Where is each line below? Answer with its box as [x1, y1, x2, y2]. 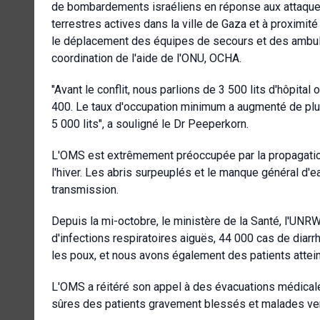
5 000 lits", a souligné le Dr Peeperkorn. [51, 116, 249, 131]
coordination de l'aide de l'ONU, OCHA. [51, 51, 241, 65]
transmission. [51, 182, 119, 196]
